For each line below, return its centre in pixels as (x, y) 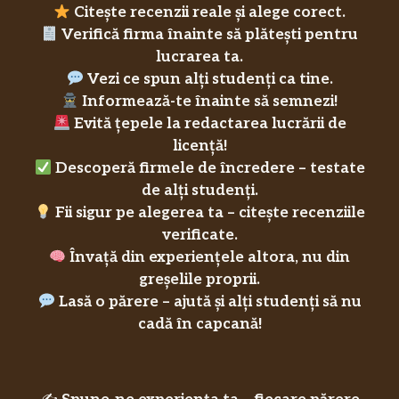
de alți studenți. (199, 191)
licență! (199, 147)
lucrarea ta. (199, 57)
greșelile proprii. (199, 280)
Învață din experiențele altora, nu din (210, 258)
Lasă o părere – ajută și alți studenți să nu (210, 302)
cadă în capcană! (199, 325)
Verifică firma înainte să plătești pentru (210, 35)
